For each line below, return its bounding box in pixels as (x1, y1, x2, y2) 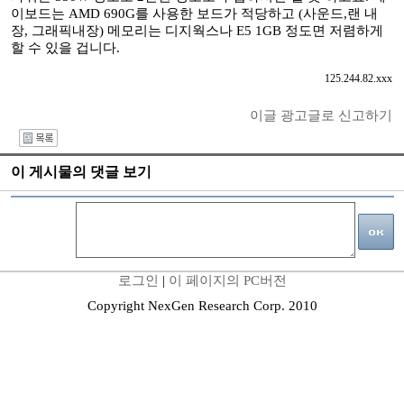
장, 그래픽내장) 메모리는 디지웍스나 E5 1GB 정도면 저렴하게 (10, 23, 383, 38)
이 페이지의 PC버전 (168, 273, 287, 288)
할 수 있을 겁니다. (10, 41, 120, 55)
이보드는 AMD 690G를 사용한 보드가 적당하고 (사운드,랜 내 (10, 6, 378, 21)
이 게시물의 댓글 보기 (11, 164, 151, 179)
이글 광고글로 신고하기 (249, 108, 392, 123)
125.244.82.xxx (324, 72, 392, 85)
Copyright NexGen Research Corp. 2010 (87, 298, 317, 313)
